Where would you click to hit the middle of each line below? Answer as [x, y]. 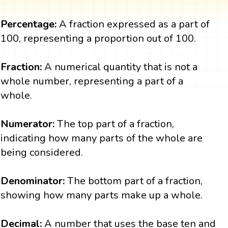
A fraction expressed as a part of [133, 24]
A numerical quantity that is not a [120, 67]
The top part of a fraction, [116, 124]
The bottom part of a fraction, [134, 181]
